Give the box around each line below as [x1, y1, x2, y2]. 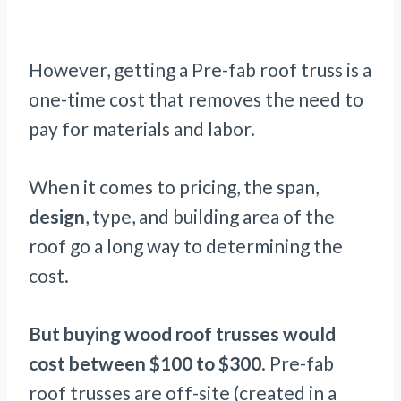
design [29, 205, 85, 228]
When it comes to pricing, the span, [29, 175, 319, 199]
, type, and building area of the [85, 205, 335, 228]
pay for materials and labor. [29, 117, 255, 141]
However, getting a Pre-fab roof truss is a [29, 58, 371, 81]
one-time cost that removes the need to [29, 88, 363, 111]
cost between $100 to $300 [29, 352, 261, 375]
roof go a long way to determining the [29, 235, 343, 258]
